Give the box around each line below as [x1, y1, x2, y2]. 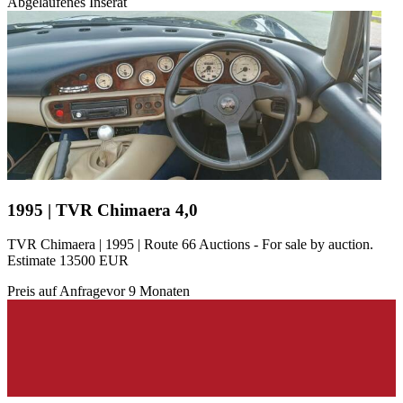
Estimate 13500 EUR [7, 253, 129, 269]
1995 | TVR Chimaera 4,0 [7, 200, 198, 219]
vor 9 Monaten [106, 283, 190, 300]
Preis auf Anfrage [7, 283, 106, 300]
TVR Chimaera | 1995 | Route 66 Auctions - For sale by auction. [7, 237, 373, 253]
